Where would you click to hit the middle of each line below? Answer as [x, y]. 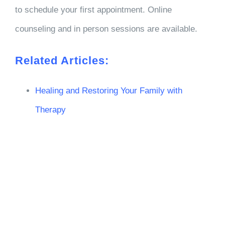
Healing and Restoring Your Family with [108, 91]
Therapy [50, 110]
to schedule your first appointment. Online [93, 10]
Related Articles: [62, 61]
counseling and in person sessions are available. [106, 29]
